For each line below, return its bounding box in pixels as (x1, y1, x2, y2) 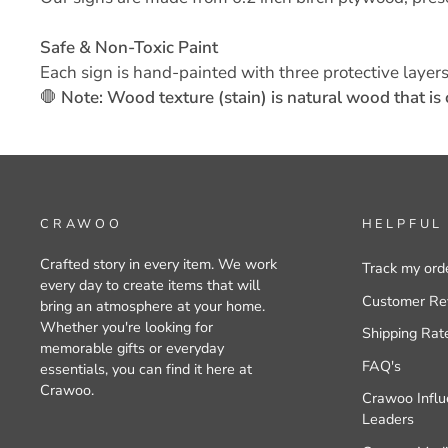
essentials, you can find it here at (40, 359, 252, 379)
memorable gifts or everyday (40, 338, 224, 358)
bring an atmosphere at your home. (40, 296, 265, 316)
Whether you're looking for (40, 317, 213, 337)
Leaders (361, 409, 414, 430)
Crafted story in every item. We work (40, 254, 277, 274)
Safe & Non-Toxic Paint (40, 36, 218, 59)
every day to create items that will (40, 275, 260, 295)
